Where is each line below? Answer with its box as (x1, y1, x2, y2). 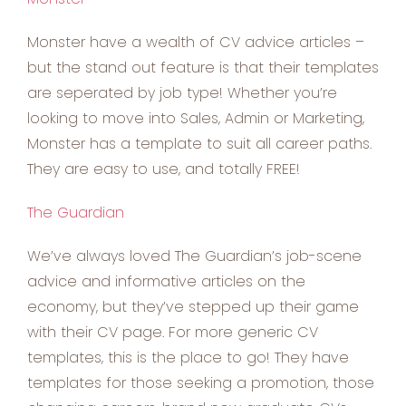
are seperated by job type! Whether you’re (27, 82, 337, 104)
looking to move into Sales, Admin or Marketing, (27, 108, 364, 130)
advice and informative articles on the (27, 271, 305, 293)
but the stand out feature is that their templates (27, 57, 379, 79)
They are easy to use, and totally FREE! (27, 159, 300, 180)
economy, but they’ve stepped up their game (27, 296, 359, 318)
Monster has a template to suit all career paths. (27, 133, 372, 155)
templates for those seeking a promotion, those (27, 372, 374, 394)
